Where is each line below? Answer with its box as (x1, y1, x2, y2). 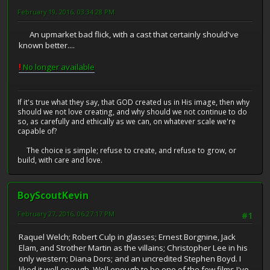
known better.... (19, 40, 75, 51)
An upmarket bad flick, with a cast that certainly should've (19, 29, 239, 40)
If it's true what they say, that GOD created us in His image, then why (17, 97, 250, 108)
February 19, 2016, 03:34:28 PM (17, 7, 115, 16)
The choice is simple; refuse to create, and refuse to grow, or (17, 145, 236, 156)
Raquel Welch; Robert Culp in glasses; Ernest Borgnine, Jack (19, 231, 236, 242)
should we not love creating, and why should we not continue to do (17, 107, 247, 118)
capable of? (17, 126, 57, 137)
